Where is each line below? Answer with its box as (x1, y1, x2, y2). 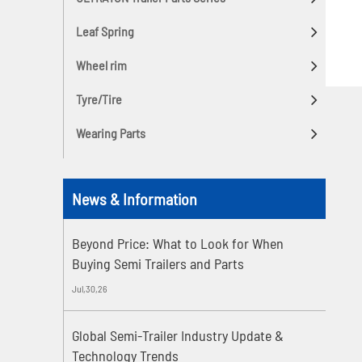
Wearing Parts (76, 124, 146, 141)
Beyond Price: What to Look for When (72, 234, 284, 252)
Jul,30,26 (72, 282, 108, 294)
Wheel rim (76, 57, 128, 73)
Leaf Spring (76, 23, 135, 39)
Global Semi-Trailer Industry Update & (72, 326, 284, 344)
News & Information (72, 188, 198, 208)
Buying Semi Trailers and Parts (72, 254, 245, 272)
